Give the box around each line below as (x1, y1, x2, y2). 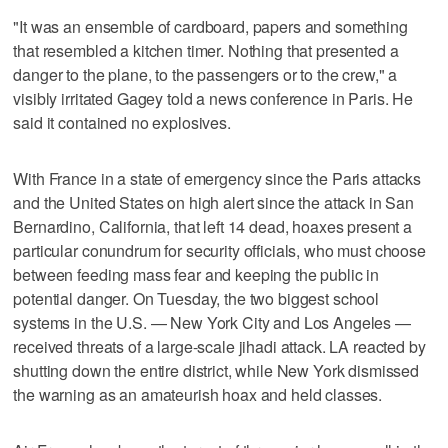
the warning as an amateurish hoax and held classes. (13, 382, 383, 406)
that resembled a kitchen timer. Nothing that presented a (13, 38, 399, 62)
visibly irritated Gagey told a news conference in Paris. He (13, 86, 414, 110)
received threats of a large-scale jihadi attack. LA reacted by (13, 334, 426, 358)
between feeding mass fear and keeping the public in (13, 262, 380, 286)
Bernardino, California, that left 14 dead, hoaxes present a (13, 214, 413, 238)
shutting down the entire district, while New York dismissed (13, 358, 420, 382)
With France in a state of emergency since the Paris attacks (13, 166, 422, 190)
